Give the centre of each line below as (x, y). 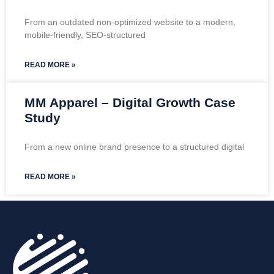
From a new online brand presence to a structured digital (134, 146)
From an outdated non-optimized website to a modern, (130, 22)
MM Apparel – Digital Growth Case (130, 102)
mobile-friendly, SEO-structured (85, 35)
